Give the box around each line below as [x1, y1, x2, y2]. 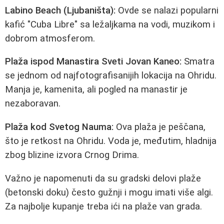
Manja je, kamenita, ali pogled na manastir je [5, 84, 187, 95]
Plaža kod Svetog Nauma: [5, 121, 113, 133]
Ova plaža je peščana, [113, 121, 205, 133]
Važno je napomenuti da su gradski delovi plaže [5, 172, 201, 184]
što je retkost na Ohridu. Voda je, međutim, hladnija [5, 135, 216, 147]
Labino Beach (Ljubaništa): [5, 4, 115, 16]
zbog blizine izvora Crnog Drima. [5, 149, 139, 161]
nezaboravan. [5, 98, 60, 109]
